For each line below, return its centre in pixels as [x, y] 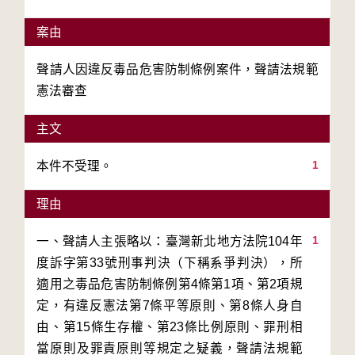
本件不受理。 [75, 166]
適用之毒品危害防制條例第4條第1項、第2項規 [170, 284]
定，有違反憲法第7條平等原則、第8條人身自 [170, 305]
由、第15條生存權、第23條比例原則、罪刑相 [170, 327]
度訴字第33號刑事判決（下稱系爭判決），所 [170, 263]
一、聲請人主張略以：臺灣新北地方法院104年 [170, 241]
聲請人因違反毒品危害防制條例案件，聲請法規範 [177, 69]
